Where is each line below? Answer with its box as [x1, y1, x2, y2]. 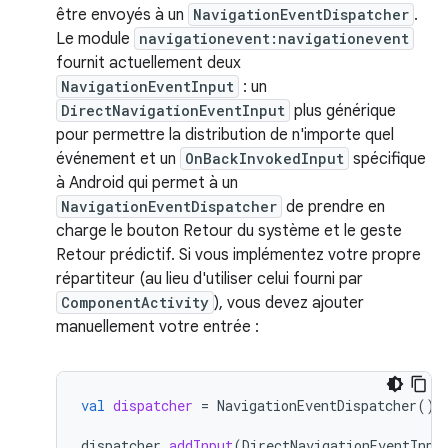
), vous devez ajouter [214, 293, 364, 313]
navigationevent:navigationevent [139, 29, 409, 48]
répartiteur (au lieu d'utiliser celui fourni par [56, 269, 363, 289]
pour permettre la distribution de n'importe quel [56, 125, 394, 145]
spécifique [349, 149, 426, 169]
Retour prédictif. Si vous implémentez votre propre [56, 245, 421, 265]
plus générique [290, 101, 396, 121]
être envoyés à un [56, 5, 188, 25]
